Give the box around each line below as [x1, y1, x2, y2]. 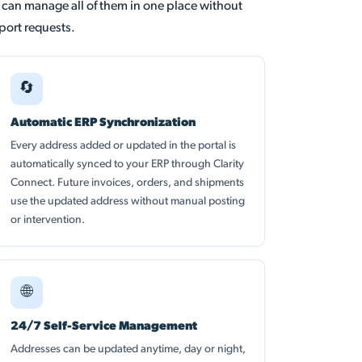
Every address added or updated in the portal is [10, 140, 236, 152]
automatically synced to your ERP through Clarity [10, 158, 244, 170]
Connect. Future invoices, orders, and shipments [10, 177, 244, 189]
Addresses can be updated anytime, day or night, [10, 343, 246, 356]
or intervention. [10, 214, 85, 226]
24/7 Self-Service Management [10, 321, 197, 333]
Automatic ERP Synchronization [10, 117, 196, 129]
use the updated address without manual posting [10, 196, 245, 208]
